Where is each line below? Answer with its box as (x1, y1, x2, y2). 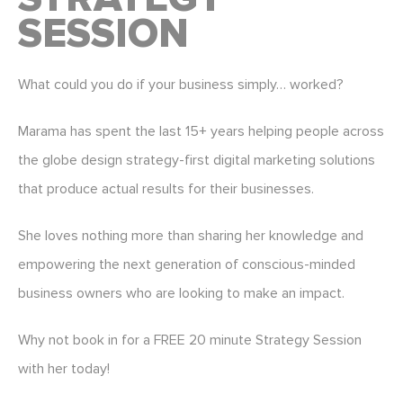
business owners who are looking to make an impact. (18, 284, 345, 303)
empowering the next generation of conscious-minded (18, 255, 355, 274)
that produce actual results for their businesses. (18, 180, 314, 199)
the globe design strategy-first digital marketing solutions (18, 151, 375, 170)
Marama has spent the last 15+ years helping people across (18, 122, 384, 141)
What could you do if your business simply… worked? (18, 76, 344, 94)
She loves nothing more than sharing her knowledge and (18, 227, 363, 246)
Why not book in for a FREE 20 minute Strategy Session (18, 331, 362, 350)
